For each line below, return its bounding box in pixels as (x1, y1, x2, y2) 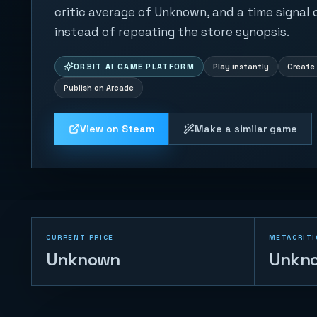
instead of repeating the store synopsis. (54, 24, 289, 40)
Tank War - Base (112, 282, 221, 300)
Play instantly (213, 62, 270, 71)
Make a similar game (195, 122, 297, 135)
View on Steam (80, 122, 154, 135)
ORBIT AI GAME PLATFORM (74, 62, 195, 71)
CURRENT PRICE (46, 233, 114, 242)
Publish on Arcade (64, 83, 134, 93)
